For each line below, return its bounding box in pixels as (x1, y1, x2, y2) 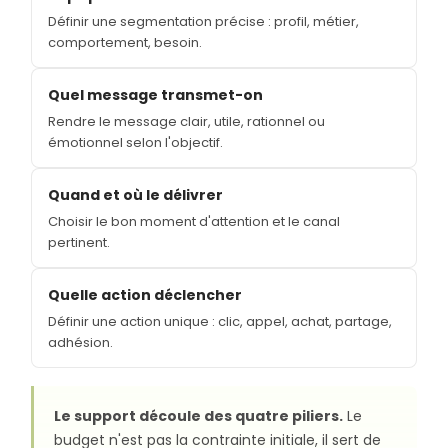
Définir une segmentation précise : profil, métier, (48, 11, 359, 31)
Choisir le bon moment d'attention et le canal (48, 211, 340, 231)
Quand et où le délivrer (48, 184, 223, 205)
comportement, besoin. (48, 32, 202, 52)
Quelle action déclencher (48, 284, 242, 305)
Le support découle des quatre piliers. (54, 405, 343, 426)
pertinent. (48, 232, 110, 252)
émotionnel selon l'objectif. (48, 132, 223, 152)
